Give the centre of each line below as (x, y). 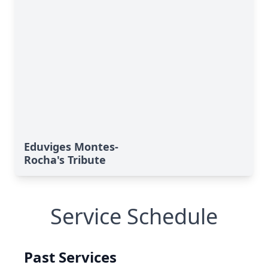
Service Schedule (134, 216)
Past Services (70, 257)
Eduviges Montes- (71, 147)
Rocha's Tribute (65, 160)
